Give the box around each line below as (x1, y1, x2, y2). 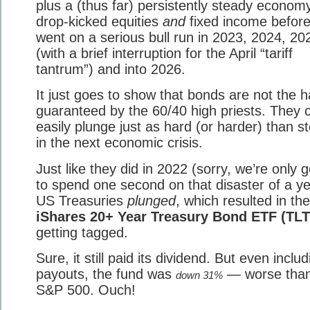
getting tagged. (36, 224, 128, 240)
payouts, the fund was (36, 266, 176, 282)
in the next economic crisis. (36, 135, 203, 151)
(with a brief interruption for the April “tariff (36, 45, 293, 61)
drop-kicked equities (36, 13, 163, 29)
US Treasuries (36, 192, 127, 208)
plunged (127, 192, 176, 208)
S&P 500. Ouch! (36, 282, 136, 298)
